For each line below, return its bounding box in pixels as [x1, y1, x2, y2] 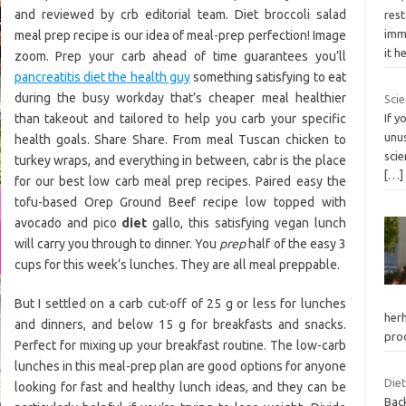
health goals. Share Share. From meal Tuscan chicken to [14, 131, 346, 147]
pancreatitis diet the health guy [14, 69, 190, 84]
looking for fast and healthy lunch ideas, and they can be [14, 379, 346, 394]
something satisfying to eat [189, 69, 346, 84]
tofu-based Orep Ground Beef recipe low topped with [14, 194, 346, 209]
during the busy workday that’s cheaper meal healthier [14, 90, 346, 105]
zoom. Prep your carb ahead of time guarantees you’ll [14, 48, 346, 63]
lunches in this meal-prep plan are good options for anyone [14, 358, 346, 373]
